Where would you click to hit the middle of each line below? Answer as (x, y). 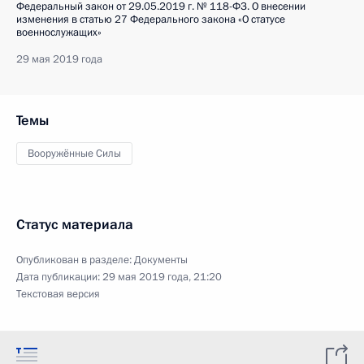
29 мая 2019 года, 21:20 (162, 277)
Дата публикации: (59, 277)
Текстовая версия (58, 294)
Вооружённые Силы (74, 154)
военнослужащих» (59, 32)
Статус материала (75, 225)
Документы (161, 260)
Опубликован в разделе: (75, 260)
